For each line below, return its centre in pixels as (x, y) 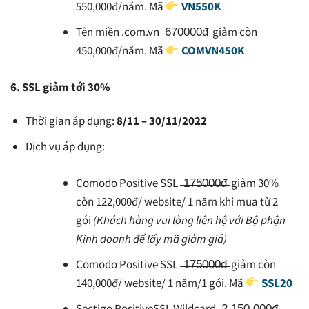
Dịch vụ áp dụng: (66, 146)
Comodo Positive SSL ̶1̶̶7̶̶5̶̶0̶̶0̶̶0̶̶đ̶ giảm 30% (178, 182)
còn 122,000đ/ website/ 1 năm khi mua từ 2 (177, 201)
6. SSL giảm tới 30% (60, 87)
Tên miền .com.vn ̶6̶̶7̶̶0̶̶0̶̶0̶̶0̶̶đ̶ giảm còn (167, 32)
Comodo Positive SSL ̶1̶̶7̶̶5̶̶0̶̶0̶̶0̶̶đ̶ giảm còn (176, 264)
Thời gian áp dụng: (71, 120)
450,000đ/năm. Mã (121, 51)
